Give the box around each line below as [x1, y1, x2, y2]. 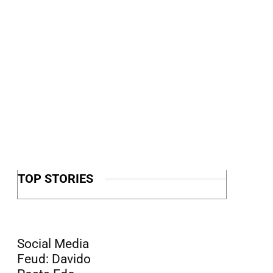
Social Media [17, 236, 89, 252]
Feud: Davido [17, 252, 91, 267]
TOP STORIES [18, 171, 93, 186]
